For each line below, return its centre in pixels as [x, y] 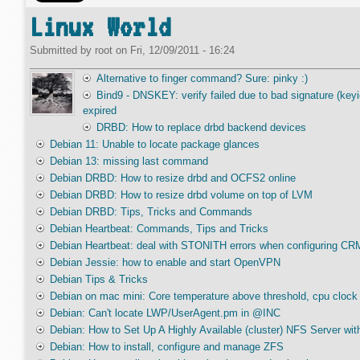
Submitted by [62, 50]
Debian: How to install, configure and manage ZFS [166, 347]
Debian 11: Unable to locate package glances [154, 144]
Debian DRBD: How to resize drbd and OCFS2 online [172, 178]
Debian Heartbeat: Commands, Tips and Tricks [159, 229]
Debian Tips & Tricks [98, 279]
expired [100, 110]
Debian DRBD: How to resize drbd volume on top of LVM [181, 195]
